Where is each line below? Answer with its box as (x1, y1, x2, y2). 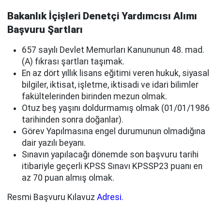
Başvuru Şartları (7, 24, 83, 35)
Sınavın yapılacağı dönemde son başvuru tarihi (22, 150, 199, 159)
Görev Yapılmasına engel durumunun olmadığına (22, 126, 205, 136)
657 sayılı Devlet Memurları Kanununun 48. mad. (22, 45, 204, 55)
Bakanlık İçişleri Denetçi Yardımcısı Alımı (7, 10, 197, 22)
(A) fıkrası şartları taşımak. (22, 57, 124, 66)
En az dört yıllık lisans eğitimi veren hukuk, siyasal (22, 68, 209, 78)
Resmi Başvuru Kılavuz (7, 192, 97, 202)
